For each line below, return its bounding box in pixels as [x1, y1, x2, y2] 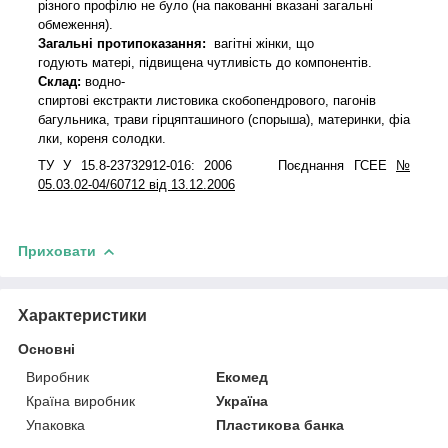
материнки [318, 111, 381, 127]
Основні [18, 340, 75, 357]
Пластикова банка [216, 416, 345, 433]
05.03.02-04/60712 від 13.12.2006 [38, 176, 235, 192]
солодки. [112, 130, 170, 146]
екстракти [93, 92, 152, 108]
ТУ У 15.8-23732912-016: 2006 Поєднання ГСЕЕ [38, 157, 396, 173]
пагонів [333, 92, 376, 108]
